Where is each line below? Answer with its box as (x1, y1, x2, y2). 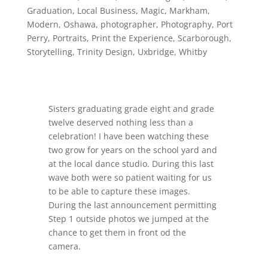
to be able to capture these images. (48, 185, 190, 197)
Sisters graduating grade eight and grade (48, 103, 214, 115)
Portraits (52, 32, 87, 44)
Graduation (26, 5, 72, 17)
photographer (100, 19, 156, 31)
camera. (48, 240, 81, 252)
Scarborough (177, 32, 229, 44)
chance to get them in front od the (48, 227, 186, 239)
